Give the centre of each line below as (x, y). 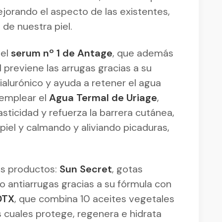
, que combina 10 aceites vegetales (94, 198)
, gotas (127, 169)
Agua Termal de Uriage (103, 97)
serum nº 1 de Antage (62, 53)
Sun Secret (86, 169)
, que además (143, 53)
